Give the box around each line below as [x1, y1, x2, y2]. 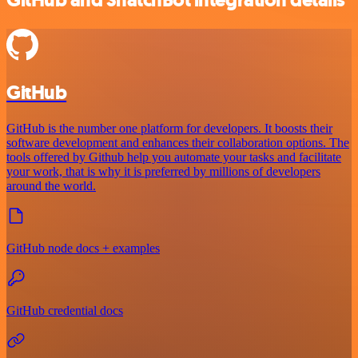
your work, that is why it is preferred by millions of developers [6, 164, 320, 178]
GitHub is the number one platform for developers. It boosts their [6, 121, 332, 135]
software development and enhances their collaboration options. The [6, 135, 349, 149]
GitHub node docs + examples [6, 241, 160, 255]
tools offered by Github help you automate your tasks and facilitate [6, 149, 341, 164]
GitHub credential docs [6, 303, 123, 317]
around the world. [6, 178, 96, 193]
